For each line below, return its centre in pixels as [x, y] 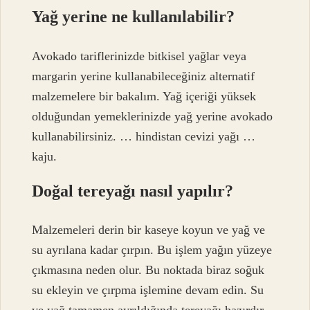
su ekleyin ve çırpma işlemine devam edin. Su [148, 290]
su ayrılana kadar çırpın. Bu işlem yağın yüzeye [152, 250]
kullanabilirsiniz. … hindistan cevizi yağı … [144, 136]
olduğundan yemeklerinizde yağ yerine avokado [153, 116]
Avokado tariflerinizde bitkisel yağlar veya [139, 56]
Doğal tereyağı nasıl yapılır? [133, 191]
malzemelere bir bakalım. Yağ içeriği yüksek [144, 96]
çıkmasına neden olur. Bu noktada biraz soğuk [148, 270]
